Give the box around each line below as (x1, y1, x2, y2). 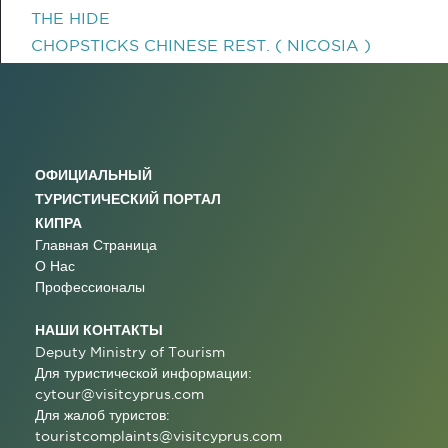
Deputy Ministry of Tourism (35, 344, 225, 360)
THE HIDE (31, 9, 110, 27)
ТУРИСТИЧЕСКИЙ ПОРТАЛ (35, 191, 221, 206)
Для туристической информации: (35, 365, 252, 381)
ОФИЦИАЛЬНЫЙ (35, 167, 152, 182)
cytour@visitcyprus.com (35, 386, 204, 402)
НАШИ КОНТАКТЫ (35, 322, 163, 337)
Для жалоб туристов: (35, 407, 170, 423)
